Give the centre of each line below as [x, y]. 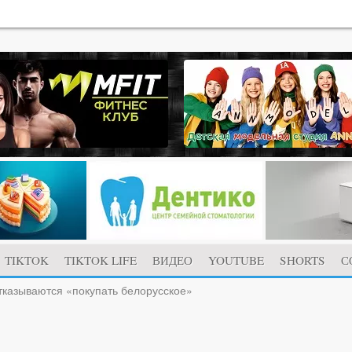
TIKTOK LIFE [101, 260]
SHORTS [302, 260]
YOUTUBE [236, 260]
